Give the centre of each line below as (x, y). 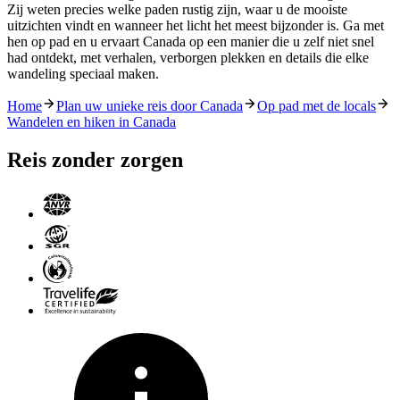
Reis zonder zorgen (95, 160)
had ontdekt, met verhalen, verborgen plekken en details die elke (188, 58)
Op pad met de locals (317, 106)
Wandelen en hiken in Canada (92, 122)
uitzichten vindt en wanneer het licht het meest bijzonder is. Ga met (196, 26)
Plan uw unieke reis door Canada (150, 106)
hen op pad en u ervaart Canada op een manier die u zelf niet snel (191, 42)
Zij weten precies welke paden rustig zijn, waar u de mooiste (177, 10)
